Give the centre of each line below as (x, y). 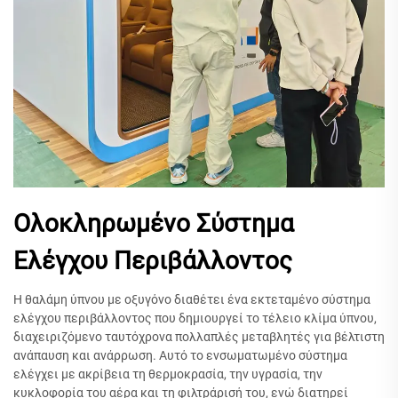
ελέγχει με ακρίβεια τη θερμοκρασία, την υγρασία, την (168, 374)
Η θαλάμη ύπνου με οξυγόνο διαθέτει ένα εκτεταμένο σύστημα (192, 300)
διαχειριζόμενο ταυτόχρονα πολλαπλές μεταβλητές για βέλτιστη (199, 337)
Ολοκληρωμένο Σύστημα (154, 224)
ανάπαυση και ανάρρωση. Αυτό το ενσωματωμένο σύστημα (180, 356)
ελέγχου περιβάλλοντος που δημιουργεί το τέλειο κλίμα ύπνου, (195, 318)
